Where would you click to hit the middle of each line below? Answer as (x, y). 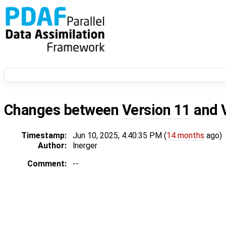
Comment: (47, 164)
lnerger (85, 146)
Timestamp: (44, 136)
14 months (185, 136)
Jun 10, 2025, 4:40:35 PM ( (120, 136)
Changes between (63, 110)
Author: (52, 146)
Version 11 (156, 110)
